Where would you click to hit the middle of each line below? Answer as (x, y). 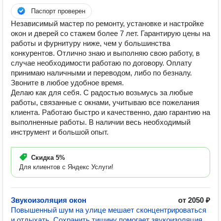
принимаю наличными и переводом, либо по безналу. (101, 73)
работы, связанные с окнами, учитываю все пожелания (105, 102)
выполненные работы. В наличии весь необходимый (101, 122)
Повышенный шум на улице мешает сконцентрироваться (109, 210)
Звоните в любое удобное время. (67, 83)
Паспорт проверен (58, 11)
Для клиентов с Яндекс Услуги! (66, 167)
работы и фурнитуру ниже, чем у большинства (91, 43)
